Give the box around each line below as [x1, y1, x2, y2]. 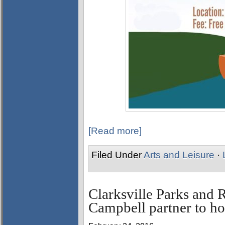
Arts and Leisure [144, 149, 214, 160]
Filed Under [91, 149, 144, 160]
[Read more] [88, 125, 142, 136]
